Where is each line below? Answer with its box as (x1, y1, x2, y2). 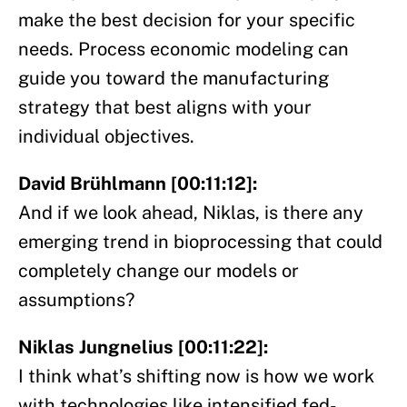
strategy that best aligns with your (18, 96, 312, 119)
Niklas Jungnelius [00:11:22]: (18, 336, 268, 359)
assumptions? (18, 289, 134, 312)
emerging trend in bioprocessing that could (18, 231, 382, 253)
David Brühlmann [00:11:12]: (18, 173, 257, 195)
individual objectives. (18, 125, 194, 148)
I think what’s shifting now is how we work (18, 365, 374, 388)
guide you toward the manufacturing (18, 67, 329, 90)
